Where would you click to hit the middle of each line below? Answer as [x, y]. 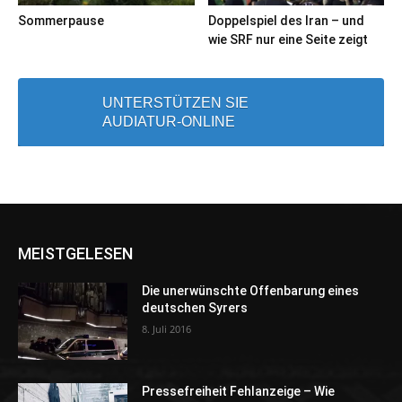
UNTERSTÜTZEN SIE [175, 103]
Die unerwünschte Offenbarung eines [251, 291]
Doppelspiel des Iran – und [286, 21]
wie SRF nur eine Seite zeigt [288, 40]
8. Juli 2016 [167, 329]
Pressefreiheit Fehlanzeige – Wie [239, 391]
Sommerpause [61, 21]
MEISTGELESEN [75, 254]
